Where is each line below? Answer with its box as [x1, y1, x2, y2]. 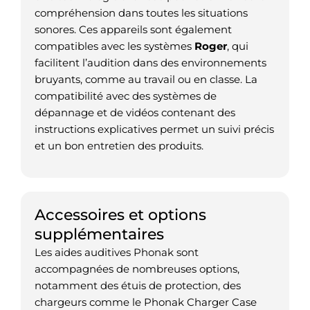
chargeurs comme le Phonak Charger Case [35, 295, 257, 309]
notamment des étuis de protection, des [35, 278, 241, 292]
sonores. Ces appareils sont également [35, 22, 232, 36]
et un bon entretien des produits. [35, 138, 203, 152]
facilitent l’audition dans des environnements [35, 55, 266, 69]
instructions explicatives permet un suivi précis [35, 122, 274, 136]
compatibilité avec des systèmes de [35, 89, 217, 102]
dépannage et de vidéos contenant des [35, 105, 235, 119]
